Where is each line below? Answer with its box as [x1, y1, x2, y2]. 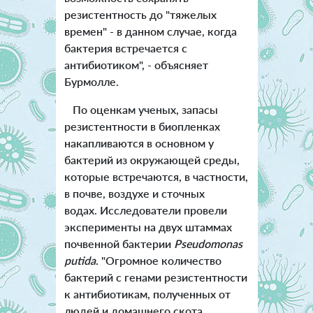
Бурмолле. [64, 75, 119, 89]
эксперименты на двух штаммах [64, 220, 232, 234]
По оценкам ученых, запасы [64, 103, 218, 117]
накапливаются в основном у [64, 136, 214, 150]
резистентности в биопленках [64, 119, 220, 133]
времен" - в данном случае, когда [64, 24, 237, 38]
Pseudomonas [173, 237, 242, 251]
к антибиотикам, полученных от [64, 287, 231, 301]
